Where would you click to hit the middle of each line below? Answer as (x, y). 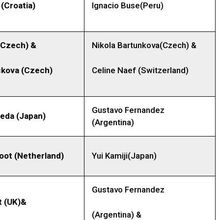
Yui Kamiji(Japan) (124, 156)
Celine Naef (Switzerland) (140, 70)
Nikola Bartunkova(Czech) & (144, 45)
